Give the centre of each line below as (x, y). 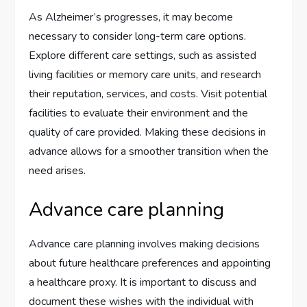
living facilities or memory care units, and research (145, 75)
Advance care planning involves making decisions (145, 244)
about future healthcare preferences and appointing (150, 263)
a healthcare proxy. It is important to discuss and (143, 283)
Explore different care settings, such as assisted (143, 56)
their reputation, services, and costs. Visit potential (148, 94)
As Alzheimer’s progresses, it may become (131, 17)
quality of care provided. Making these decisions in (148, 133)
